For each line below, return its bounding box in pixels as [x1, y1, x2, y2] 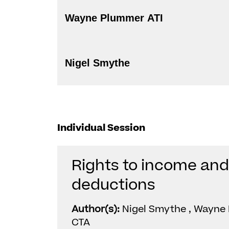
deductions [72, 174, 155, 196]
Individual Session [57, 121, 145, 135]
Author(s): [72, 202, 122, 216]
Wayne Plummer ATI [147, 12, 163, 24]
